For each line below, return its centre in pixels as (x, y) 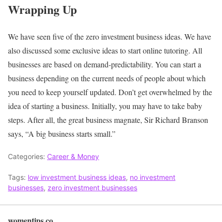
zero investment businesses (92, 187)
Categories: (28, 156)
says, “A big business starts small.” (62, 133)
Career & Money (73, 156)
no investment (153, 177)
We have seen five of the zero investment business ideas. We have (110, 36)
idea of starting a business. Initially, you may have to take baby (105, 106)
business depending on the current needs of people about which (107, 78)
